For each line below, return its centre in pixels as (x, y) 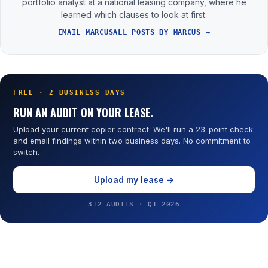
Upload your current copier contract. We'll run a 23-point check (133, 130)
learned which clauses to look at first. (134, 15)
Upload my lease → (134, 180)
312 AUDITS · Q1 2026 (134, 205)
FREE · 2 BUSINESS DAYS (69, 93)
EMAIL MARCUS (86, 33)
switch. (26, 152)
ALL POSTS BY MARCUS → (162, 33)
